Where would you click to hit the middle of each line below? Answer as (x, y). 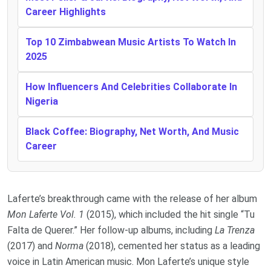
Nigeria (42, 101)
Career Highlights (66, 11)
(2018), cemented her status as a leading (172, 246)
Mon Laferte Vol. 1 (46, 214)
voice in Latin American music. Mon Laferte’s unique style (128, 261)
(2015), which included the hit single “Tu (169, 214)
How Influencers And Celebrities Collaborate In (131, 87)
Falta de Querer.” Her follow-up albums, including (111, 230)
